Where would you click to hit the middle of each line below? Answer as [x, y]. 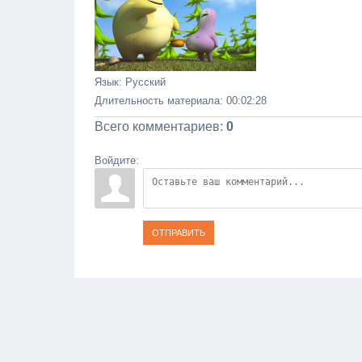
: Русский [142, 82]
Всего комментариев [157, 126]
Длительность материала [157, 100]
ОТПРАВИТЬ [179, 232]
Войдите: [117, 160]
